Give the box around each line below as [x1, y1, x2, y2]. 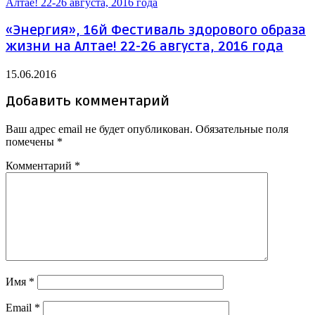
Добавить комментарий [6, 94, 169, 110]
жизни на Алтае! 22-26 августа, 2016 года [6, 39, 283, 55]
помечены [6, 136, 57, 148]
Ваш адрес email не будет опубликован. [6, 123, 193, 136]
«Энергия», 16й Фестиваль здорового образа [6, 22, 306, 39]
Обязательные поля [195, 123, 288, 136]
